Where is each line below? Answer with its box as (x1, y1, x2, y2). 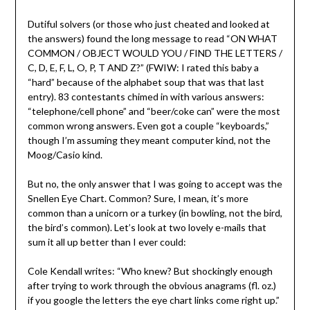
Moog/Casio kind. (27, 149, 102, 161)
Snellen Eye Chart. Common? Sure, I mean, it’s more (27, 192, 248, 205)
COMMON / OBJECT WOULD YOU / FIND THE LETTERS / (27, 47, 282, 60)
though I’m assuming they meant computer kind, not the (27, 134, 271, 147)
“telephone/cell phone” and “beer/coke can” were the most (27, 105, 280, 118)
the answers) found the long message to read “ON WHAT (27, 33, 277, 45)
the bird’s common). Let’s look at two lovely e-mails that (27, 221, 266, 234)
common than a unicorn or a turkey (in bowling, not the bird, (27, 207, 282, 219)
